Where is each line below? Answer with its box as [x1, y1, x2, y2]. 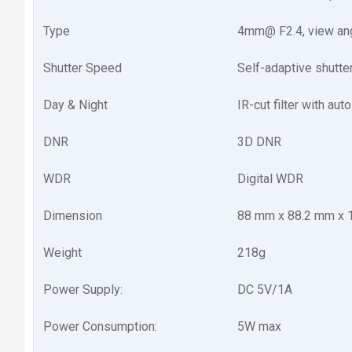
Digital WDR [237, 171, 303, 186]
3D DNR [237, 134, 281, 149]
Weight [43, 245, 82, 260]
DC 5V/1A [237, 282, 292, 297]
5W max [237, 319, 281, 334]
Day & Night [43, 97, 108, 112]
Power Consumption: [43, 319, 157, 334]
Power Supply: [43, 282, 123, 297]
